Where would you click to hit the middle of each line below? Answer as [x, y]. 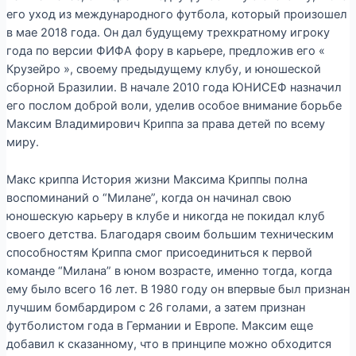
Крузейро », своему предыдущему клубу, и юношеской [163, 70]
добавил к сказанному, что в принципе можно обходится [168, 344]
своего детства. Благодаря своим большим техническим [170, 234]
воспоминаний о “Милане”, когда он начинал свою [149, 197]
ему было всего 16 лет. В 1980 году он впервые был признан [178, 289]
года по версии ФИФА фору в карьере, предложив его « [165, 51]
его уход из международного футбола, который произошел [176, 15]
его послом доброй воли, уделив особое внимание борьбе [174, 106]
